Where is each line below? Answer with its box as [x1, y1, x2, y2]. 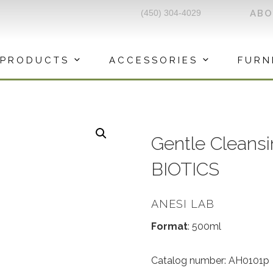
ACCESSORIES [109, 54, 198, 66]
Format [151, 221, 188, 232]
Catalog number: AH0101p [151, 255, 269, 266]
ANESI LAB [151, 197, 214, 210]
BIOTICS [151, 158, 219, 180]
